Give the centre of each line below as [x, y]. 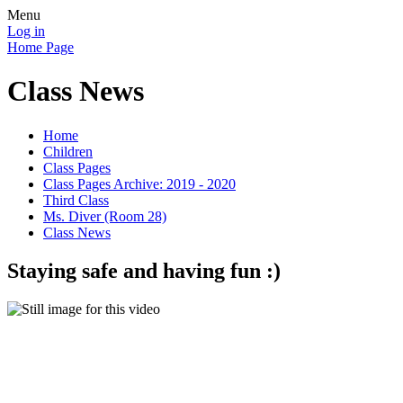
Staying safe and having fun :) [144, 270]
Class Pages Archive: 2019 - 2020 [139, 184]
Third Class [76, 200]
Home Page [40, 47]
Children [68, 151]
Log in [26, 31]
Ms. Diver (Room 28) [105, 216]
